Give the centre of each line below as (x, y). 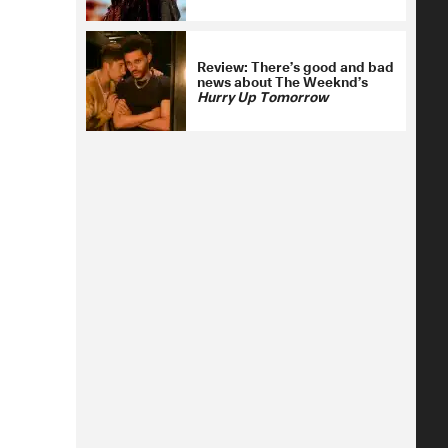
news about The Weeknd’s (282, 80)
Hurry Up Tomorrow (262, 95)
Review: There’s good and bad (295, 65)
